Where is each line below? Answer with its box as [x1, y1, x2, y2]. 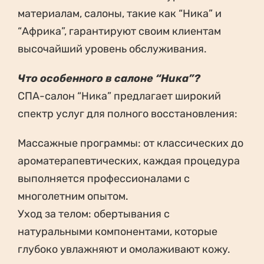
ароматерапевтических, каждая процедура [18, 154, 240, 168]
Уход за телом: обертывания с [18, 207, 170, 221]
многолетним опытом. [18, 190, 128, 203]
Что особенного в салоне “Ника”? [18, 72, 200, 85]
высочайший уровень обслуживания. [18, 42, 207, 56]
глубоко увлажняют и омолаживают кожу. [18, 243, 230, 256]
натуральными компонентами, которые [18, 225, 217, 239]
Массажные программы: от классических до [18, 137, 243, 150]
